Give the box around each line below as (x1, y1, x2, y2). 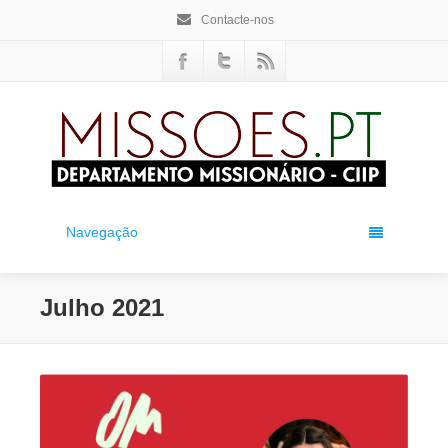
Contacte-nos (197, 13, 274, 27)
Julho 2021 (40, 294, 164, 321)
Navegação (65, 224, 138, 240)
